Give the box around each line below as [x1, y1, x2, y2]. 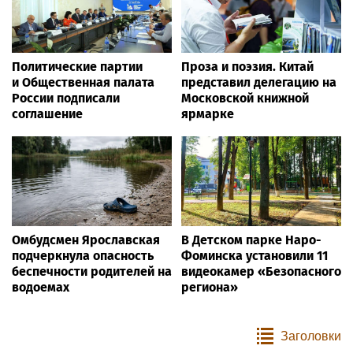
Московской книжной [181, 91, 309, 106]
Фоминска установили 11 [181, 248, 328, 264]
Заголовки [281, 329, 341, 344]
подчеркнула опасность [12, 248, 154, 264]
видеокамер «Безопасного [181, 264, 341, 280]
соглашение [12, 106, 83, 122]
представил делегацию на [181, 75, 336, 91]
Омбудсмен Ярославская [12, 232, 160, 248]
